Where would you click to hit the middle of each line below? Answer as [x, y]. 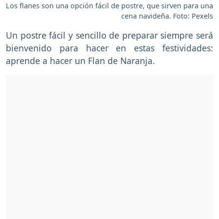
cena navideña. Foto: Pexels [167, 16]
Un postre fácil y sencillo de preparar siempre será [109, 35]
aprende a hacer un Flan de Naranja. [82, 60]
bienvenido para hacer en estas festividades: [109, 48]
